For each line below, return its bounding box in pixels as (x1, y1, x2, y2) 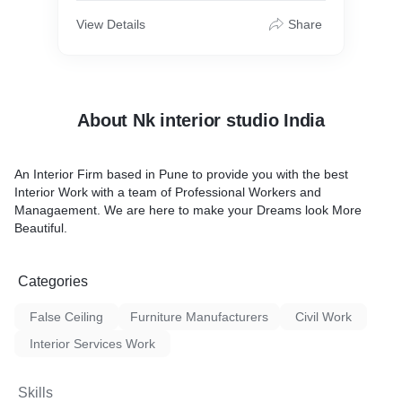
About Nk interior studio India (77, 110, 325, 130)
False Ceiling (30, 310, 103, 324)
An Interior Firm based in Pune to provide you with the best (14, 167, 348, 181)
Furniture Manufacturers (130, 310, 268, 324)
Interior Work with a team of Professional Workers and (14, 185, 321, 199)
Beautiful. (14, 221, 67, 235)
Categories (18, 274, 88, 289)
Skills (18, 385, 53, 400)
